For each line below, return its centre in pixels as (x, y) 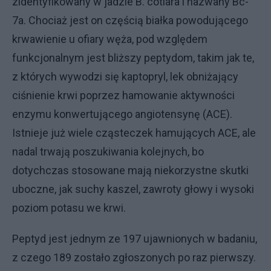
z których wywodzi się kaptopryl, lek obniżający (125, 76)
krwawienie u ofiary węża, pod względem (110, 39)
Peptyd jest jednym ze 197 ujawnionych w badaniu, (135, 238)
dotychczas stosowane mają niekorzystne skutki (130, 170)
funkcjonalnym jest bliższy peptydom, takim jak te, (133, 57)
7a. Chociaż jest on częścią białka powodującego (130, 20)
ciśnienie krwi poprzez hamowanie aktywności (123, 95)
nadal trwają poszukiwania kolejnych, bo (108, 151)
